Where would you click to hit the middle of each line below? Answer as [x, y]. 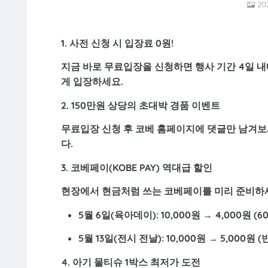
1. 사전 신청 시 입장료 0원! [117, 43]
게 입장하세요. [92, 82]
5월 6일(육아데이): [119, 214]
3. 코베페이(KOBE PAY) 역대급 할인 [136, 167]
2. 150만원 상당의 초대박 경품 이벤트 [140, 105]
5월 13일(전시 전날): [121, 238]
